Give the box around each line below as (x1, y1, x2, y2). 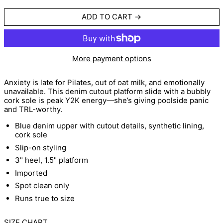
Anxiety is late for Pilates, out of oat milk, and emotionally (3, 78, 205, 88)
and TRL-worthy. (3, 105, 62, 114)
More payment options (72, 54, 151, 64)
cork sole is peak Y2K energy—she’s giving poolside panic (3, 96, 209, 106)
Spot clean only (15, 181, 69, 191)
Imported (15, 168, 47, 178)
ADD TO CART (82, 12, 132, 22)
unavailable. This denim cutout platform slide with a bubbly (3, 87, 211, 97)
